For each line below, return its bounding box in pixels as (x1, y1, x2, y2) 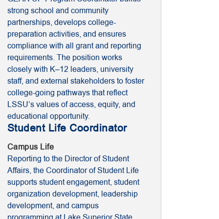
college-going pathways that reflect (7, 88, 128, 98)
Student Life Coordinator (7, 121, 127, 135)
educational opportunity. (7, 111, 90, 122)
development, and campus (7, 200, 99, 211)
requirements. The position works (7, 52, 122, 63)
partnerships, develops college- (7, 17, 116, 28)
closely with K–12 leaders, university (7, 64, 133, 75)
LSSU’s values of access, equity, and (7, 99, 135, 110)
